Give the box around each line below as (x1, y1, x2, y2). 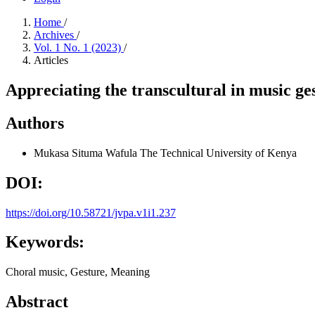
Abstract (6, 292, 68, 311)
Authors (6, 113, 64, 132)
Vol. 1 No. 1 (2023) (34, 41, 124, 53)
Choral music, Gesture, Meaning (6, 266, 150, 278)
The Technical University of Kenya (140, 146, 297, 159)
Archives (34, 29, 77, 41)
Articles (34, 54, 68, 66)
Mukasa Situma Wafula (34, 146, 140, 159)
